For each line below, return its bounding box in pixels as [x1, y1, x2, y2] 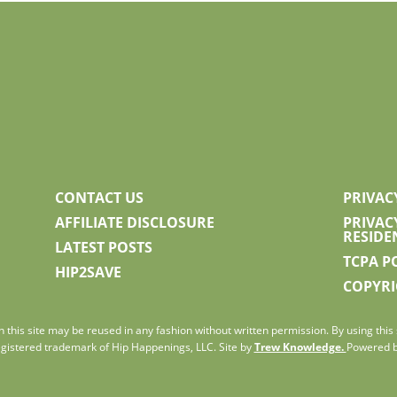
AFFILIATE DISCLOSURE [54, 213, 214, 233]
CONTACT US [54, 188, 144, 208]
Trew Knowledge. [253, 339, 346, 355]
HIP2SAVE [54, 262, 121, 283]
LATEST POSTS [54, 237, 152, 258]
